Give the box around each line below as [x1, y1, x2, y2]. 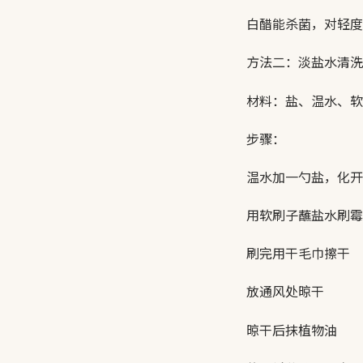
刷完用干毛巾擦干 [246, 243, 350, 263]
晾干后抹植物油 [246, 319, 337, 340]
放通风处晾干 [246, 281, 324, 301]
